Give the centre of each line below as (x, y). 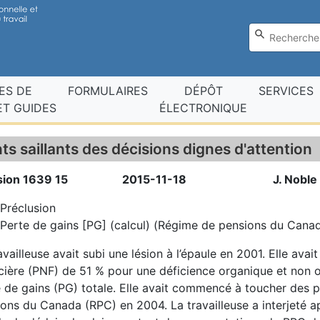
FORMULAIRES (108, 91)
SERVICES (286, 91)
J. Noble (295, 179)
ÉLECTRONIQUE (203, 108)
